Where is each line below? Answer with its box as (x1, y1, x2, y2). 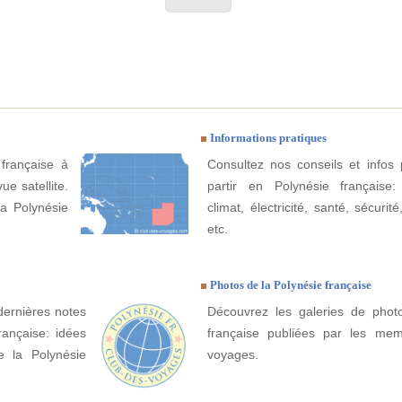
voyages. (207, 347, 258, 363)
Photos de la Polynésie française (210, 278, 371, 293)
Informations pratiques (210, 131, 327, 145)
